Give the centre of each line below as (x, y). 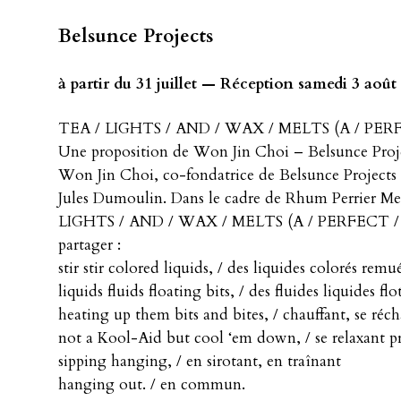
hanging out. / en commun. (152, 384)
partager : (90, 244)
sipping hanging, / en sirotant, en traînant (200, 361)
